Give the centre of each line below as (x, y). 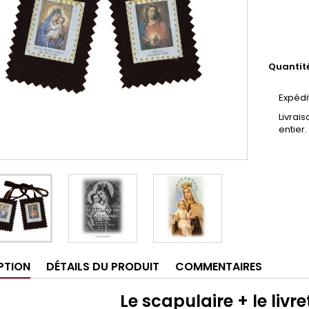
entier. (293, 129)
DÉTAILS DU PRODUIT (103, 267)
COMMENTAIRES (219, 267)
